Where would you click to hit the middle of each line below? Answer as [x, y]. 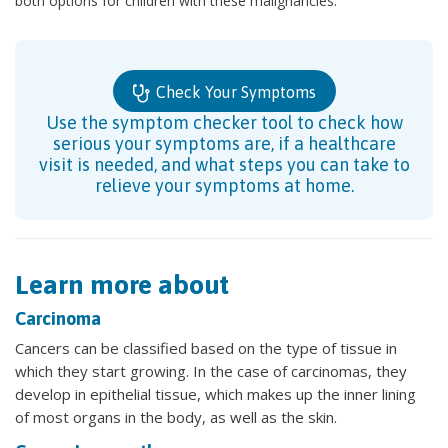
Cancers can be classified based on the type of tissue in [206, 347]
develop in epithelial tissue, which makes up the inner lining [215, 393]
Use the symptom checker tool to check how [224, 122]
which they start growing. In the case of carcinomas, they [211, 370]
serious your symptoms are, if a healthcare [224, 143]
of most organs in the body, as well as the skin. [176, 416]
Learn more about [122, 284]
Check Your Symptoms [233, 91]
